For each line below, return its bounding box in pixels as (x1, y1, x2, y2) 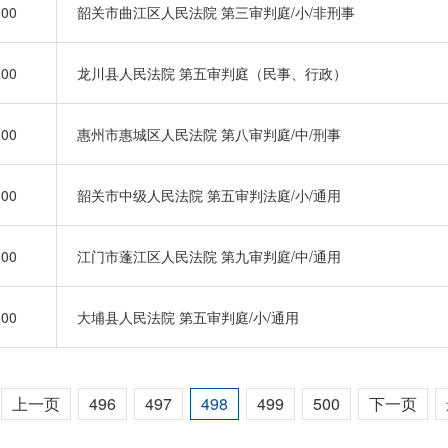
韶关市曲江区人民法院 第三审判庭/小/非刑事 (77, 2, 355, 22)
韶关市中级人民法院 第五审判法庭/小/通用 (77, 185, 341, 205)
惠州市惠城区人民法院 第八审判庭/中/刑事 (77, 124, 341, 144)
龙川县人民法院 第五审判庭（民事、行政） (77, 63, 347, 83)
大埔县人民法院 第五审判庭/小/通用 (77, 307, 299, 327)
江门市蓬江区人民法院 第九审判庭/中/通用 (77, 246, 341, 266)
